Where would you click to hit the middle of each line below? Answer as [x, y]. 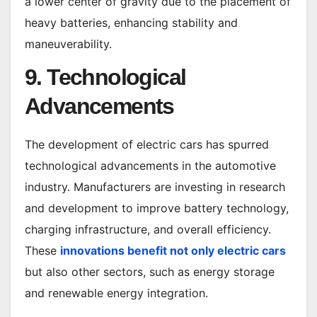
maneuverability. [68, 44]
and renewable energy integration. [116, 293]
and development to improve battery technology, [157, 208]
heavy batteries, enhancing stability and [131, 22]
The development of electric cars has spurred [147, 145]
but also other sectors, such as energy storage [150, 272]
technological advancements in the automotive [150, 166]
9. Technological [105, 77]
